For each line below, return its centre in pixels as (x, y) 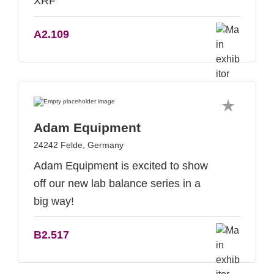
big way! (54, 201)
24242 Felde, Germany (79, 145)
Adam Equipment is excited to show (121, 166)
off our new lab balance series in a (117, 183)
